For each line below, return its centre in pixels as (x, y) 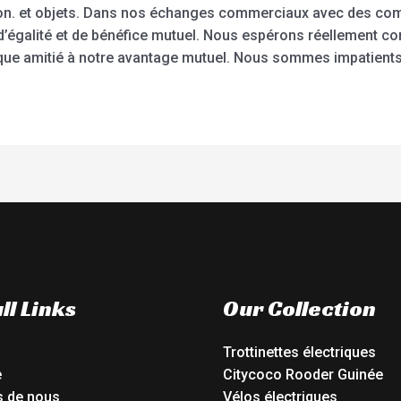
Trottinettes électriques (299, 352)
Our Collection (299, 309)
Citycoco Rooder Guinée (303, 374)
